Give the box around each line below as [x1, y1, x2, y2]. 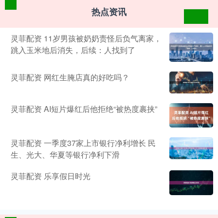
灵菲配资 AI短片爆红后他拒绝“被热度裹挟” [11, 103, 157, 114]
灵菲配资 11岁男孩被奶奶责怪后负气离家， [11, 32, 162, 44]
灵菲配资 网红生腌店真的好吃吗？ [11, 71, 129, 83]
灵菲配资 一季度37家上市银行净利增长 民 [11, 137, 156, 149]
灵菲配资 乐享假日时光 [11, 170, 91, 182]
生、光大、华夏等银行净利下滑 [11, 149, 120, 161]
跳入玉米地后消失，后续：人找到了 [11, 44, 135, 55]
